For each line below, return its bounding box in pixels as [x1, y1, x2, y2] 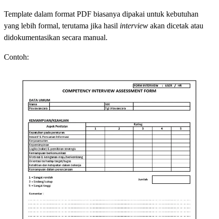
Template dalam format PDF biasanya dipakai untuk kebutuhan [4, 10, 198, 19]
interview [120, 22, 150, 30]
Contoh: [4, 53, 29, 62]
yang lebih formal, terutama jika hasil [4, 22, 120, 30]
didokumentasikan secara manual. [4, 33, 108, 42]
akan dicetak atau [150, 22, 203, 30]
